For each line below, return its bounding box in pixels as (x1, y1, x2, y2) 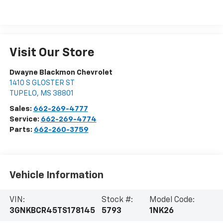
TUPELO (9, 90, 37, 98)
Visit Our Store (9, 47, 95, 59)
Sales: (9, 105, 33, 113)
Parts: (9, 126, 34, 134)
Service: (9, 115, 41, 123)
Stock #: (102, 196, 133, 204)
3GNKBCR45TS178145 (9, 207, 95, 215)
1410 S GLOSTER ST (9, 79, 75, 87)
